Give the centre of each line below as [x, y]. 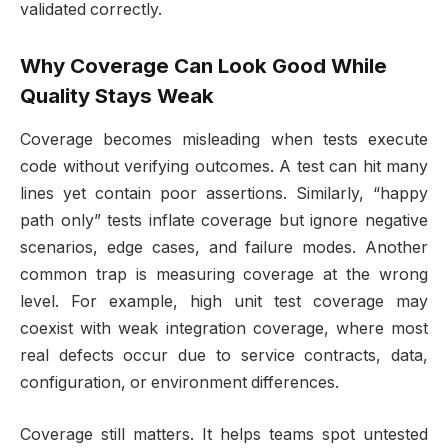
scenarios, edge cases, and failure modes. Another [224, 248]
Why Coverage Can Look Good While [203, 65]
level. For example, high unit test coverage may [224, 302]
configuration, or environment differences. [179, 383]
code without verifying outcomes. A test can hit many [224, 167]
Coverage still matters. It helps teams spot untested [224, 434]
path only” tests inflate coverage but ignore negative [224, 221]
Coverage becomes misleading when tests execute [224, 140]
